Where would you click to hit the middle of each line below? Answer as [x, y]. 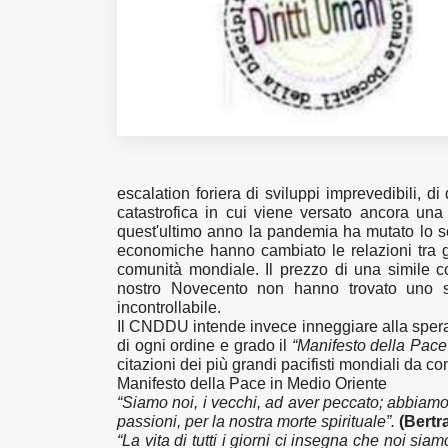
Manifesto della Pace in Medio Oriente [252, 383]
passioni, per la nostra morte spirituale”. [256, 421]
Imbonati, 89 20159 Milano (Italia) [132, 70]
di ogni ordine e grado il [204, 345]
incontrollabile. [171, 307]
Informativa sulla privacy [104, 95]
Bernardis [59, 24]
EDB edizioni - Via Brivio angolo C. [132, 47]
